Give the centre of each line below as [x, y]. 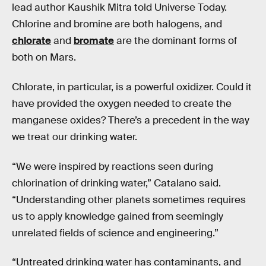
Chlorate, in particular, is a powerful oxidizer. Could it [132, 87]
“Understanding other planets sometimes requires [129, 199]
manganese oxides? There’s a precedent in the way [131, 120]
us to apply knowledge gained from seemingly [118, 216]
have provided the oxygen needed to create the [122, 103]
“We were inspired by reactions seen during [113, 166]
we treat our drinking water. [75, 137]
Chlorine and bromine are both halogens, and [117, 24]
